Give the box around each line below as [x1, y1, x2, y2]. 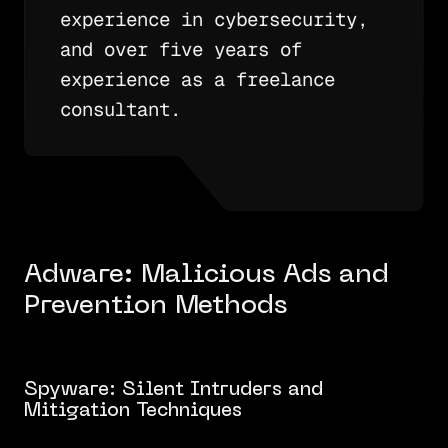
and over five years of [59, 37, 302, 63]
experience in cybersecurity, [59, 7, 368, 33]
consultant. [59, 97, 181, 123]
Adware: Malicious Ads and [23, 263, 389, 289]
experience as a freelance [59, 67, 335, 93]
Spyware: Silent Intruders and [23, 380, 323, 399]
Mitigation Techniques [23, 401, 242, 420]
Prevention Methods [23, 294, 287, 320]
